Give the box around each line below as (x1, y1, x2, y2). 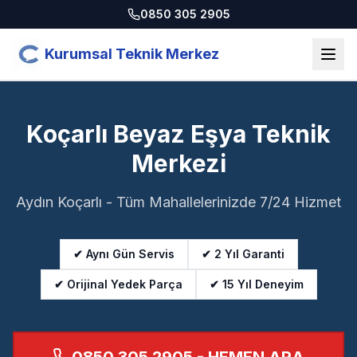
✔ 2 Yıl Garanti (201, 247, 284, 261)
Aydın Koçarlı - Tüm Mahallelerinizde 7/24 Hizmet (16, 194, 341, 210)
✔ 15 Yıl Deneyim (209, 277, 304, 291)
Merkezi (131, 149, 226, 178)
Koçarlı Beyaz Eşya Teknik (26, 120, 331, 148)
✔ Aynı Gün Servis (73, 247, 175, 261)
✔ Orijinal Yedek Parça (53, 277, 182, 291)
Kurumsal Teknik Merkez (45, 45, 219, 62)
